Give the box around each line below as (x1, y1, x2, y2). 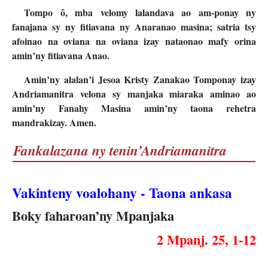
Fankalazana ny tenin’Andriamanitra (13, 141, 227, 161)
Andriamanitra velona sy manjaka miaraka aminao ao (12, 87, 256, 101)
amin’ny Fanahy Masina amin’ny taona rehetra (12, 101, 256, 115)
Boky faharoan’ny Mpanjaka (12, 206, 174, 226)
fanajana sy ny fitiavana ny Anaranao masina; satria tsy (12, 20, 256, 34)
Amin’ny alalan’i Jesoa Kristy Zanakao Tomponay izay (24, 72, 256, 87)
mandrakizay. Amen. (12, 115, 96, 130)
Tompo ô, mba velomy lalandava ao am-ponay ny (24, 5, 256, 20)
